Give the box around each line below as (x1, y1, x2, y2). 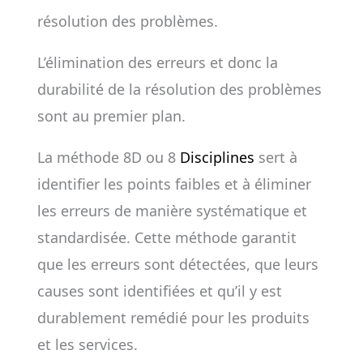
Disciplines (179, 147, 254, 167)
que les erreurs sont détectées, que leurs (36, 254, 318, 274)
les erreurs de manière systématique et (36, 201, 307, 220)
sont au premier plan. (36, 106, 186, 126)
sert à (254, 147, 297, 167)
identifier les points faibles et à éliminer (36, 174, 311, 194)
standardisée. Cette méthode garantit (36, 228, 297, 247)
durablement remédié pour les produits (36, 308, 310, 327)
